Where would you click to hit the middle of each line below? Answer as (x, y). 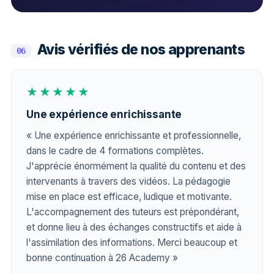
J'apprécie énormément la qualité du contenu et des (136, 166)
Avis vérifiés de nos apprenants (141, 50)
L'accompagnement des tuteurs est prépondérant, (133, 212)
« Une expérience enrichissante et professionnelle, (134, 135)
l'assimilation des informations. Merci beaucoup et (132, 243)
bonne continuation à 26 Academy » (102, 258)
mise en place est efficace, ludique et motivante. (129, 197)
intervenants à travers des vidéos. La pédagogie (128, 181)
